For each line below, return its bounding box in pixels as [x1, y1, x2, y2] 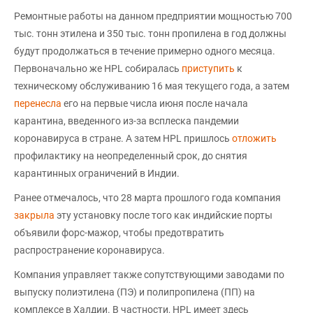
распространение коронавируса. [14, 244, 165, 256]
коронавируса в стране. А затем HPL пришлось [14, 132, 232, 144]
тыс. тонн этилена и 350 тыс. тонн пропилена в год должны [14, 27, 286, 39]
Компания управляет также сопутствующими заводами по [14, 268, 284, 280]
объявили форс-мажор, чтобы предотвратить [14, 226, 224, 238]
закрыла [14, 209, 54, 221]
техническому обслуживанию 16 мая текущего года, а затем [14, 80, 289, 92]
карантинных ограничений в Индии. [14, 167, 180, 179]
